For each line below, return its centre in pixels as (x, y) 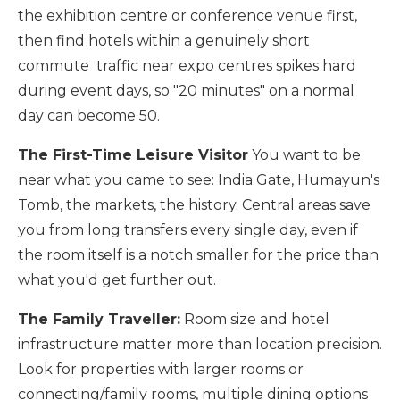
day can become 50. (89, 116)
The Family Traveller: (99, 319)
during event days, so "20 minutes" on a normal (186, 91)
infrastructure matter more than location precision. (200, 344)
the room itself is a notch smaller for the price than (198, 255)
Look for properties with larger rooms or (161, 369)
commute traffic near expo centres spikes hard (187, 66)
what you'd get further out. (117, 280)
